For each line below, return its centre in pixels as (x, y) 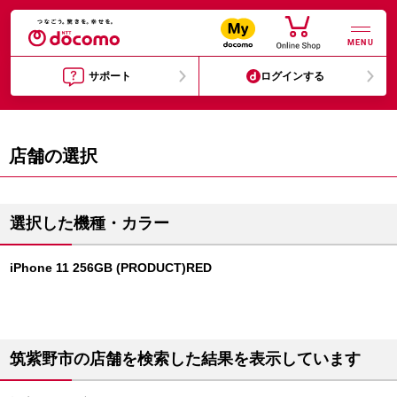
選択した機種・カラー (90, 223)
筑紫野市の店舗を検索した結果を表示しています (185, 359)
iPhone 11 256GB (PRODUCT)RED (111, 268)
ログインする (293, 76)
